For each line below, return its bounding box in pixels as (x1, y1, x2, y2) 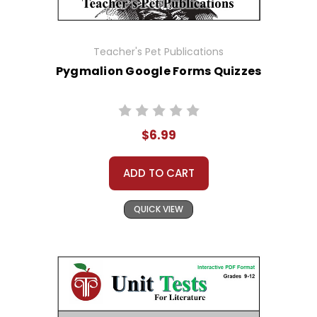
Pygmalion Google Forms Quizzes (55, 63, 262, 80)
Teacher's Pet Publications (93, 45, 224, 59)
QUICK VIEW (134, 203, 183, 216)
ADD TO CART (122, 166, 195, 181)
